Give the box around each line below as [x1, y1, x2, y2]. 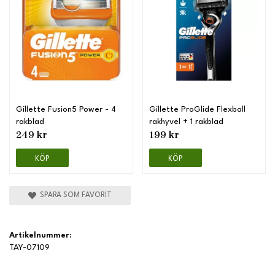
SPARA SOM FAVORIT [36, 191, 112, 199]
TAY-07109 [9, 243, 50, 252]
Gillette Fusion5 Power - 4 [16, 105, 116, 114]
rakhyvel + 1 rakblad [149, 117, 223, 126]
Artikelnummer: [9, 231, 72, 239]
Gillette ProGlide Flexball [149, 105, 246, 114]
